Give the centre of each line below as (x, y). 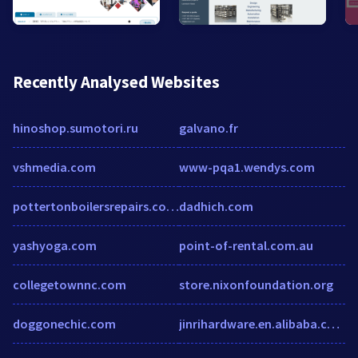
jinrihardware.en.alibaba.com (333, 323)
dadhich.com (216, 206)
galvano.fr (209, 127)
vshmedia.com (54, 167)
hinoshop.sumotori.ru (76, 127)
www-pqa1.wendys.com (247, 167)
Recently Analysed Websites (116, 82)
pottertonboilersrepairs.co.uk (173, 206)
